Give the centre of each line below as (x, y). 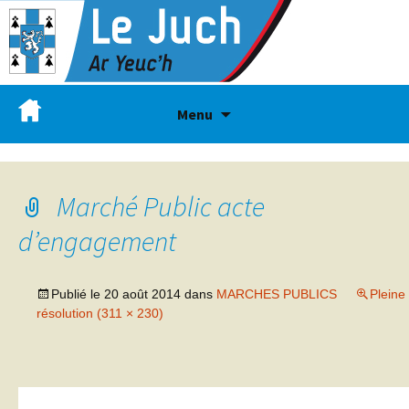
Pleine (388, 294)
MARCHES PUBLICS (277, 294)
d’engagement (97, 241)
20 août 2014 (142, 294)
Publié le (78, 294)
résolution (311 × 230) (100, 313)
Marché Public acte (161, 206)
